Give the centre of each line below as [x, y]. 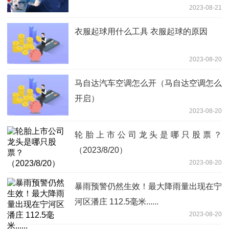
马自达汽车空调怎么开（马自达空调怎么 [148, 83]
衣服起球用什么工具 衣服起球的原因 [141, 31]
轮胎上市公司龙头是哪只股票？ [148, 134]
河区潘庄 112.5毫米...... [117, 201]
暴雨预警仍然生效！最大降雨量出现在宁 [148, 186]
